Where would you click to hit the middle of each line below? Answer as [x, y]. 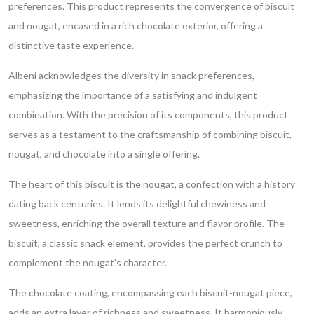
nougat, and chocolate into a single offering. [104, 153]
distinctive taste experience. [71, 45]
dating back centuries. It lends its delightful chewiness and [137, 203]
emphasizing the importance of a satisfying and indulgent [133, 95]
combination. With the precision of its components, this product [148, 114]
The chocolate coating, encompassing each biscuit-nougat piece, [150, 292]
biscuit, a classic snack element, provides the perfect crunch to [145, 243]
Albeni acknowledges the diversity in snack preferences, [131, 75]
